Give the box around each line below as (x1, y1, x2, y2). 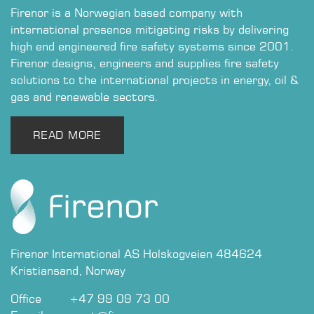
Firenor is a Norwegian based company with (11, 6, 243, 20)
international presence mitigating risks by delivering (11, 22, 289, 36)
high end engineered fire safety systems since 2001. (11, 39, 294, 53)
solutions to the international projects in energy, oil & (11, 73, 299, 87)
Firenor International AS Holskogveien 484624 (11, 247, 262, 261)
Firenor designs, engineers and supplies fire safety (11, 56, 279, 70)
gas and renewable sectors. (11, 90, 170, 104)
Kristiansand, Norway (11, 264, 125, 278)
